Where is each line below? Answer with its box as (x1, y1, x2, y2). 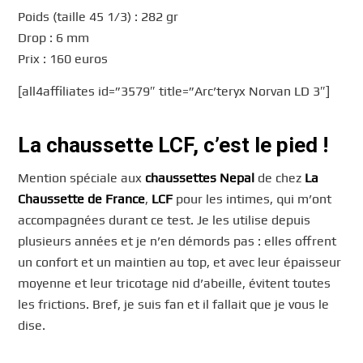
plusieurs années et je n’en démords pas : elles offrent (18, 233, 337, 249)
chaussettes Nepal (145, 169, 255, 186)
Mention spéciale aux (18, 169, 146, 186)
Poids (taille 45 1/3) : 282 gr (18, 9, 179, 25)
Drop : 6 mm (18, 30, 90, 46)
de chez (254, 169, 305, 186)
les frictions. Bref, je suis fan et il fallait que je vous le (18, 296, 330, 312)
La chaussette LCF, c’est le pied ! (18, 133, 329, 158)
